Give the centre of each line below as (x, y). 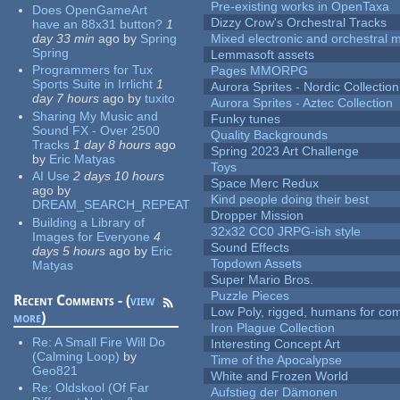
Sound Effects (250, 248)
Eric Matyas (83, 158)
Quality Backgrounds (270, 135)
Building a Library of (89, 222)
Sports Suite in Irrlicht (93, 84)
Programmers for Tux (93, 70)
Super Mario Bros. (262, 280)
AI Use (51, 176)
